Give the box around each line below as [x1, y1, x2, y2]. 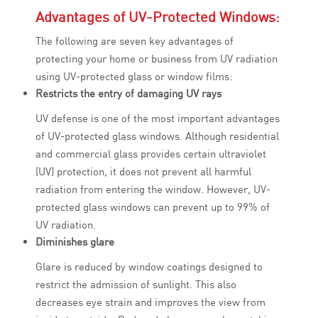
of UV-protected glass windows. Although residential [35, 129, 279, 143]
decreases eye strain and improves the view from [35, 295, 265, 309]
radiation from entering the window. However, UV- [35, 182, 270, 197]
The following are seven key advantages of [35, 34, 234, 48]
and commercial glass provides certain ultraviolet [35, 147, 266, 161]
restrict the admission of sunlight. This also [35, 278, 236, 292]
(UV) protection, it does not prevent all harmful [35, 165, 251, 179]
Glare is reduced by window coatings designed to [35, 260, 263, 274]
